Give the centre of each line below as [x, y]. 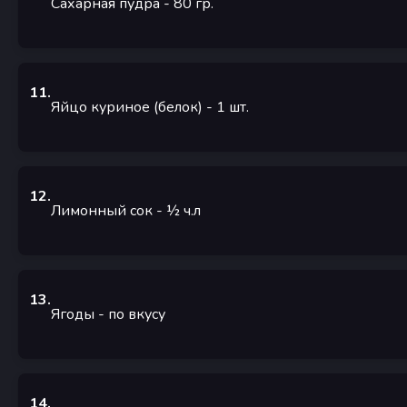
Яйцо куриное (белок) [127, 108]
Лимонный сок [102, 211]
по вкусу [137, 315]
